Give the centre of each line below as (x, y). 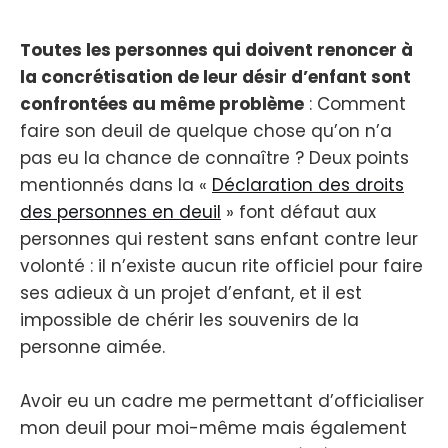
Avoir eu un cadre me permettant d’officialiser (222, 400)
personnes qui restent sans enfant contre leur (219, 238)
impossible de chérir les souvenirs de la (189, 319)
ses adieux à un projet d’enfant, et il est (191, 292)
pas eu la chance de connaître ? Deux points (214, 157)
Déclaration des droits (308, 184)
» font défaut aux (298, 211)
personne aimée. (92, 346)
